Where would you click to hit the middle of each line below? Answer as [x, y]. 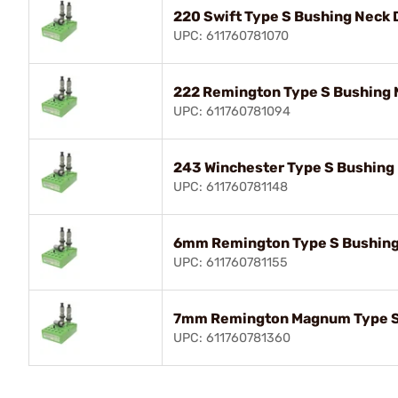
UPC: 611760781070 [231, 36]
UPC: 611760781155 [231, 262]
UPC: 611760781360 [232, 338]
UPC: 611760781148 [231, 187]
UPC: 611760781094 [232, 111]
